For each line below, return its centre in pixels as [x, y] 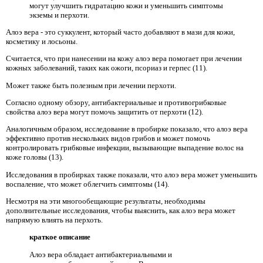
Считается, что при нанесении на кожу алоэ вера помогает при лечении [124, 59]
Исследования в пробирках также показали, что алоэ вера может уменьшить [131, 174]
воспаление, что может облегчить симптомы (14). [87, 184]
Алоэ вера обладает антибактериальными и [101, 254]
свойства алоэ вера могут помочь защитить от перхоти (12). [104, 112]
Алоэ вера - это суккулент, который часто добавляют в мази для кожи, [120, 32]
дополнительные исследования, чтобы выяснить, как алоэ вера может [121, 211]
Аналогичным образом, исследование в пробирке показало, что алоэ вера [127, 129]
